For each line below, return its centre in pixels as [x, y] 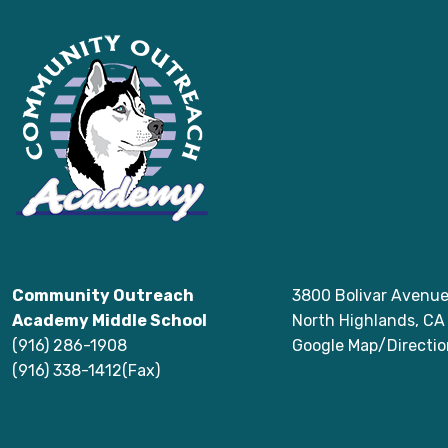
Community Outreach [103, 296]
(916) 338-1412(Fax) [86, 371]
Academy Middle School [109, 321]
